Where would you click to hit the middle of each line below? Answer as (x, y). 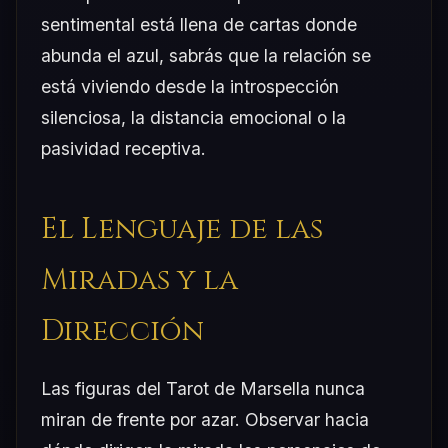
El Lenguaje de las (182, 229)
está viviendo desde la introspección (190, 86)
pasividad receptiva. (123, 148)
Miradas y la (139, 280)
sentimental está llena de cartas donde (199, 24)
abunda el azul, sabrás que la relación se (206, 55)
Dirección (122, 331)
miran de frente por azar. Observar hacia (205, 419)
